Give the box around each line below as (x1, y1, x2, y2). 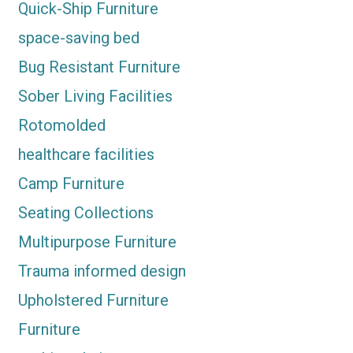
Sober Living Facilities (17, 87, 173, 106)
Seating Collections (17, 203, 154, 223)
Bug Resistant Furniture (17, 58, 180, 77)
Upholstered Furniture (17, 291, 169, 310)
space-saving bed (17, 28, 139, 48)
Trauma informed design (17, 262, 186, 281)
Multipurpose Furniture (17, 232, 176, 252)
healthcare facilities (17, 145, 154, 165)
